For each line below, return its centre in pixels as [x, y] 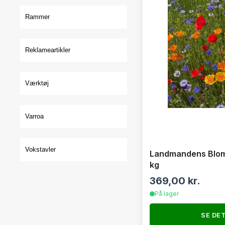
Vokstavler [40, 149]
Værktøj [37, 83]
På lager [166, 194]
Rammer [37, 17]
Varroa [34, 116]
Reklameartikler [48, 50]
